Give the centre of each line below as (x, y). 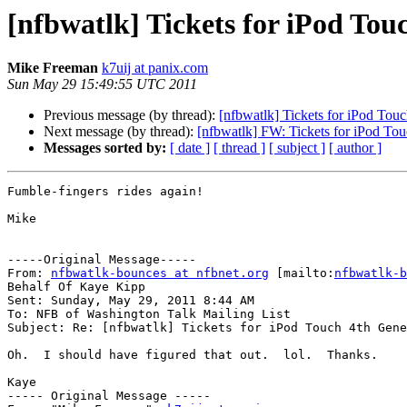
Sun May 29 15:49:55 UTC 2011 (102, 84)
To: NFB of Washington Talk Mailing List (149, 314)
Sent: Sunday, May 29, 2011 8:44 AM (131, 301)
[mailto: (302, 273)
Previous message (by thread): (131, 115)
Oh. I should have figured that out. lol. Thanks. (193, 355)
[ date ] (190, 148)
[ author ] (355, 148)
